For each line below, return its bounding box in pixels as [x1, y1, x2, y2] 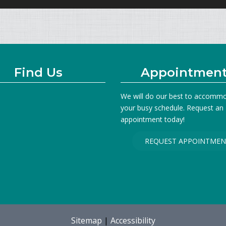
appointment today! [121, 115, 185, 124]
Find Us [14, 65, 63, 80]
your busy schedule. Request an [121, 103, 223, 112]
